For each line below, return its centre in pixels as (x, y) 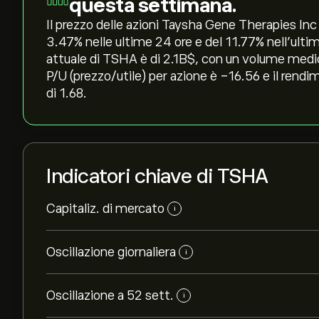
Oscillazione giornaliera (111, 252)
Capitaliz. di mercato (105, 209)
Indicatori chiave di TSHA (157, 176)
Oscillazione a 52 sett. (110, 296)
